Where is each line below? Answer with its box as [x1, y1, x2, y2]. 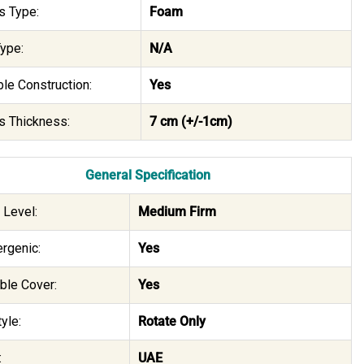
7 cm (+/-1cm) [149, 113, 232, 129]
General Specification [85, 167, 210, 183]
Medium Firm [137, 203, 216, 219]
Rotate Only [137, 313, 206, 329]
